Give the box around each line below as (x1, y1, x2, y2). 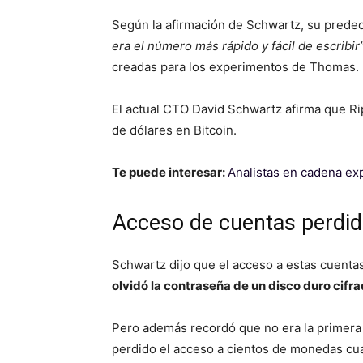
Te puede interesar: (112, 164, 228, 180)
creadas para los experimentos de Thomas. (112, 58, 359, 75)
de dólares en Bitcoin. (112, 122, 237, 138)
